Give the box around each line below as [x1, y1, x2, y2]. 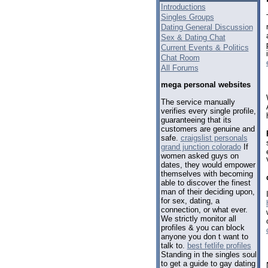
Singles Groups [160, 13, 214, 22]
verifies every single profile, [160, 106, 256, 115]
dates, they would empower [160, 160, 255, 169]
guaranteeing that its [160, 115, 232, 124]
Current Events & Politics [160, 43, 249, 52]
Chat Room [160, 53, 200, 62]
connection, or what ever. [160, 205, 248, 214]
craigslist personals [180, 133, 248, 142]
